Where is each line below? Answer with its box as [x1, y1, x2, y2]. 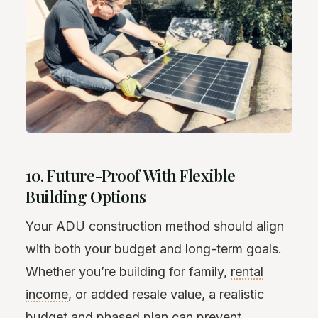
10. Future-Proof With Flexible [26, 164, 236, 186]
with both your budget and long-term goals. [26, 241, 282, 256]
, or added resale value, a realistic [68, 286, 264, 302]
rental [231, 263, 263, 279]
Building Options [26, 185, 146, 207]
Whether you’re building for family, [26, 263, 231, 279]
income [26, 286, 68, 302]
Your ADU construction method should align [26, 218, 284, 234]
